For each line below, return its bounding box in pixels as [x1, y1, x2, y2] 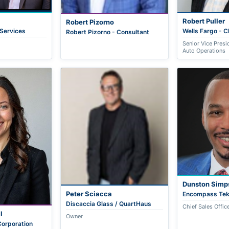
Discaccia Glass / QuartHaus [66, 200, 152, 208]
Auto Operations [182, 47, 225, 54]
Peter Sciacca [66, 190, 112, 198]
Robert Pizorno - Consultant [66, 28, 150, 36]
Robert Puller [182, 16, 225, 25]
